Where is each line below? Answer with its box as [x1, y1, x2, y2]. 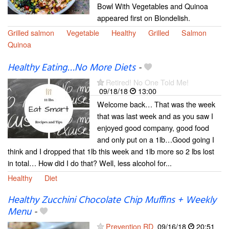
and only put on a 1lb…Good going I [97, 134, 214, 145]
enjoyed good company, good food [97, 122, 209, 133]
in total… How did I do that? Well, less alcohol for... [8, 157, 172, 169]
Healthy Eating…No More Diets [8, 60, 135, 76]
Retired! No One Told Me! [106, 77, 189, 88]
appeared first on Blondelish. [97, 12, 190, 23]
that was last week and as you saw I [97, 110, 213, 122]
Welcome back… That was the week [97, 99, 215, 110]
